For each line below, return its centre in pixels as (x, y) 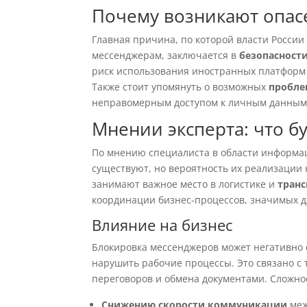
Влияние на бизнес (163, 225)
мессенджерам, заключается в (166, 55)
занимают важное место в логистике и (185, 184)
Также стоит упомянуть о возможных (181, 87)
